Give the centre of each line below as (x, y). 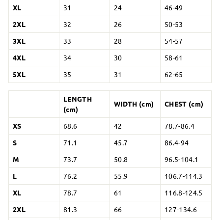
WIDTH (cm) (134, 103)
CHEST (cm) (184, 103)
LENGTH (78, 98)
